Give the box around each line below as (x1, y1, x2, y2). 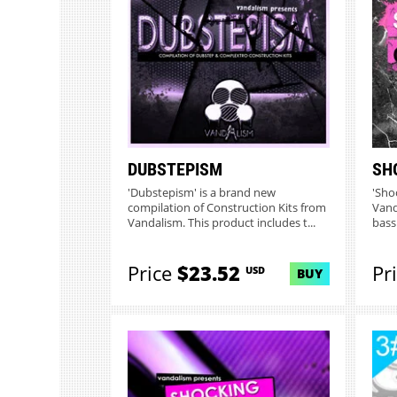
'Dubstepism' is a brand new (127, 184, 276, 200)
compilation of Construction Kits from (127, 199, 326, 215)
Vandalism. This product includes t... (127, 214, 315, 230)
